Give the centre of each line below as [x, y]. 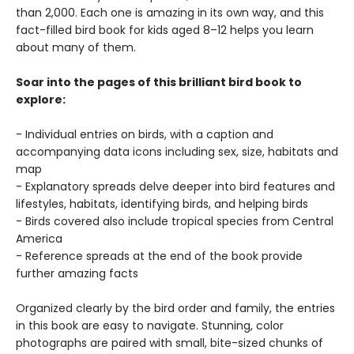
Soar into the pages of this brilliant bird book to [159, 82]
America [39, 239]
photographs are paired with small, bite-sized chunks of [169, 343]
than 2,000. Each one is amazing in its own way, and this [170, 13]
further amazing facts [79, 273]
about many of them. [77, 47]
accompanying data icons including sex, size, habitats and [177, 152]
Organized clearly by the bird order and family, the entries [175, 308]
